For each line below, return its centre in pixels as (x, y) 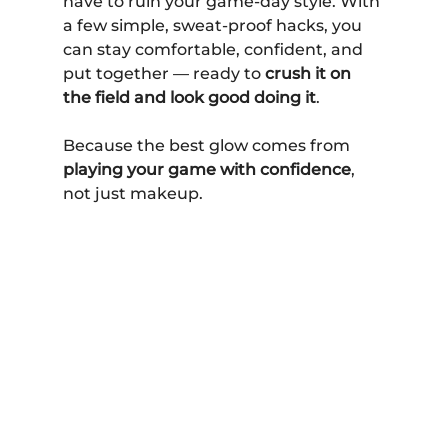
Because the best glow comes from (208, 145)
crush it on (309, 73)
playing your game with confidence (206, 169)
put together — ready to (163, 73)
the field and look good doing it (189, 97)
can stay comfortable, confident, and (214, 49)
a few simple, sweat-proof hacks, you (214, 25)
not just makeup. (132, 193)
